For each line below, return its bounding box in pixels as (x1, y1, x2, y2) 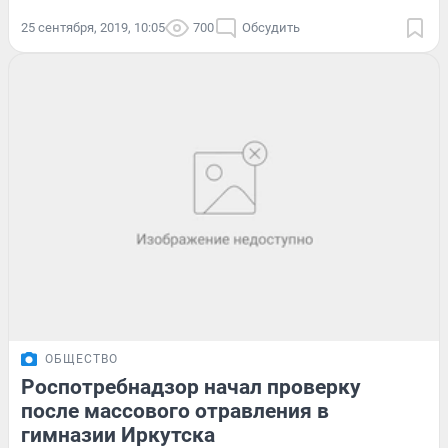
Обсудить (242, 20, 300, 36)
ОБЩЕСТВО (45, 351, 118, 366)
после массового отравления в (21, 398, 329, 423)
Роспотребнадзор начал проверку (21, 374, 361, 399)
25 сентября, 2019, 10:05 (21, 20, 165, 36)
